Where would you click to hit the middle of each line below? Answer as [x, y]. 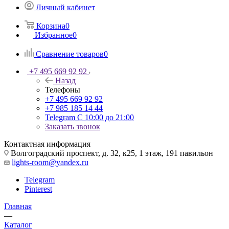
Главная [18, 206]
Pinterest [38, 189]
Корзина [51, 26]
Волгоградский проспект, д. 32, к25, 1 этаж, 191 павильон [111, 153]
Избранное [54, 35]
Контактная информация [47, 144]
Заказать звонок [73, 127]
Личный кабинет [65, 7]
